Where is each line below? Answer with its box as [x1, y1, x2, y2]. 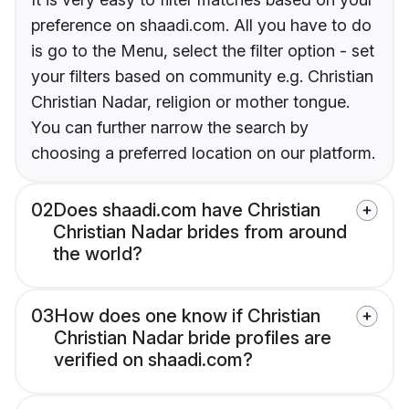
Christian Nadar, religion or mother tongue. [31, 91, 350, 111]
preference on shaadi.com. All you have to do [31, 15, 372, 35]
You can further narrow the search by [31, 117, 309, 137]
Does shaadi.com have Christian [53, 198, 320, 221]
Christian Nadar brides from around [53, 220, 347, 243]
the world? [53, 242, 142, 265]
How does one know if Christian [54, 304, 320, 327]
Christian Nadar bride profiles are [54, 326, 331, 349]
